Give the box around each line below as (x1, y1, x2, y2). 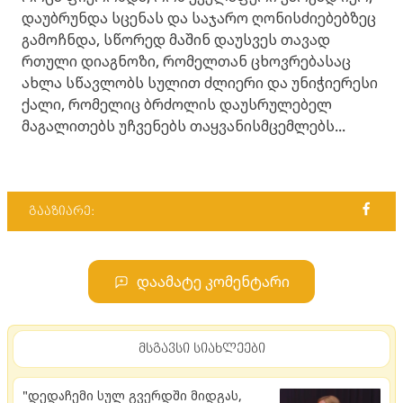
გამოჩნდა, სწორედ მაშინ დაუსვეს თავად (22, 30, 330, 49)
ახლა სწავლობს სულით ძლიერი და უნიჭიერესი (22, 73, 378, 93)
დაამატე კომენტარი (137, 272, 290, 291)
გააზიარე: (29, 204, 94, 219)
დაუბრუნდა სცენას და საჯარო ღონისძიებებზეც (22, 8, 376, 28)
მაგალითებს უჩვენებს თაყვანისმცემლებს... (22, 116, 345, 136)
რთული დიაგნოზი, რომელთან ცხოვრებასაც (22, 51, 351, 71)
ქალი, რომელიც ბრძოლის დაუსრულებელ (22, 94, 332, 114)
